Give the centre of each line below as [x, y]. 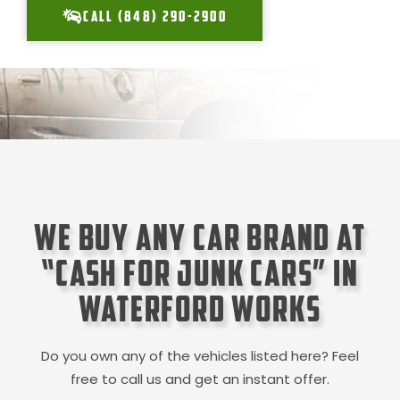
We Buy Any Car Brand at [200, 237]
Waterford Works [200, 309]
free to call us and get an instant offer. [200, 379]
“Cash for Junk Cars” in [200, 273]
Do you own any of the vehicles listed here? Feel [200, 356]
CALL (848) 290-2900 [155, 16]
